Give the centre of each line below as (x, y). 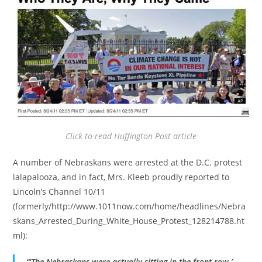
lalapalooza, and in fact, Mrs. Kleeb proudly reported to (121, 177)
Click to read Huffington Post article (131, 136)
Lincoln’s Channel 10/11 (59, 191)
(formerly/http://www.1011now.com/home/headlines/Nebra (130, 206)
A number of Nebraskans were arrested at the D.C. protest (128, 162)
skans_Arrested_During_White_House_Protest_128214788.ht (129, 220)
